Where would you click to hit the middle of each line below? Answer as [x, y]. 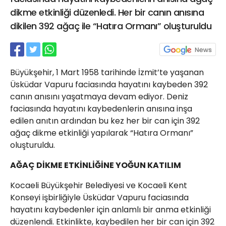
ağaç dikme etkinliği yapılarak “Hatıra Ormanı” [102, 133]
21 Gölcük [110, 6]
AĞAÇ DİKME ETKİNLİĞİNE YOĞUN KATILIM [96, 165]
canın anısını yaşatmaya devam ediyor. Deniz [99, 97]
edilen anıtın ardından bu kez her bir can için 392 [105, 121]
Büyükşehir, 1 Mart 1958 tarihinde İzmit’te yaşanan [107, 72]
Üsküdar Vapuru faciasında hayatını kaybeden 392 [109, 84]
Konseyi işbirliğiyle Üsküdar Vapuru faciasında [99, 197]
